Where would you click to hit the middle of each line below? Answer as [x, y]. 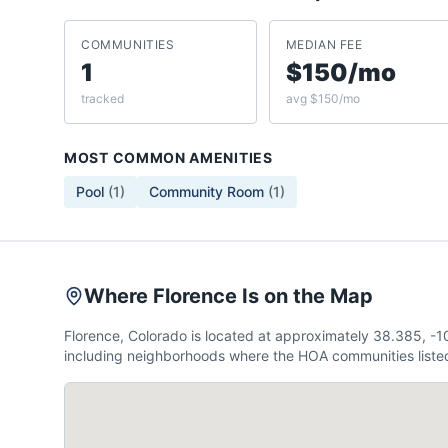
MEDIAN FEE [324, 44]
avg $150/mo [322, 98]
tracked [102, 98]
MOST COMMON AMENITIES [168, 157]
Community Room [206, 191]
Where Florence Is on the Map [228, 296]
